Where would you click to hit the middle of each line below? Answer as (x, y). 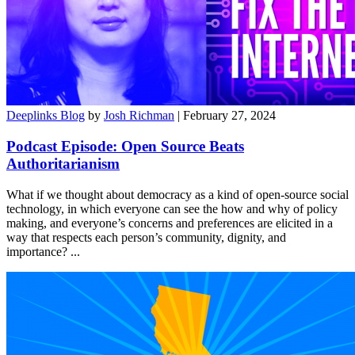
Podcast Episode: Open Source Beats (125, 146)
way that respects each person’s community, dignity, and (146, 237)
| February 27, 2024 (227, 116)
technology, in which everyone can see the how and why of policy (172, 208)
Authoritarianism (63, 163)
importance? (38, 251)
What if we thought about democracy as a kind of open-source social (177, 194)
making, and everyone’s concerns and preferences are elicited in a (170, 223)
